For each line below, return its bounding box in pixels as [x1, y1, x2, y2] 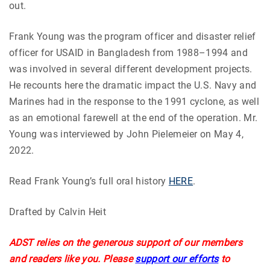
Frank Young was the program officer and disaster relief [9, 31, 256, 43]
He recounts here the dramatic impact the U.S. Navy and [9, 80, 257, 92]
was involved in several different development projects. [9, 63, 253, 75]
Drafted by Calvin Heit [9, 206, 107, 218]
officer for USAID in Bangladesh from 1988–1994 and [9, 47, 248, 59]
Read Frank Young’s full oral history [9, 175, 169, 187]
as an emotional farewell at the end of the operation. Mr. [9, 112, 258, 124]
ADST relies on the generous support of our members [9, 237, 243, 249]
